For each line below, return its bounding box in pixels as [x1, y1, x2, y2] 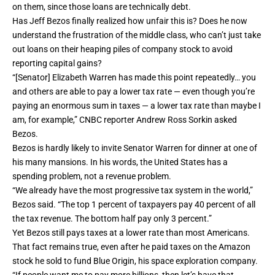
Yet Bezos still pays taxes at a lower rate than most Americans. [12, 228, 250, 238]
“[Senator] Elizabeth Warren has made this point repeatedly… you [12, 72, 256, 83]
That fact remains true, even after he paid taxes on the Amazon [12, 242, 250, 252]
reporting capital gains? [12, 58, 102, 69]
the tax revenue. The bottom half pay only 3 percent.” [12, 214, 212, 224]
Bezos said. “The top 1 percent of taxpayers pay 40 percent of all [12, 199, 255, 210]
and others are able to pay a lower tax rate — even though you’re [12, 87, 255, 97]
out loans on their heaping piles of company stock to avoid [12, 44, 233, 55]
